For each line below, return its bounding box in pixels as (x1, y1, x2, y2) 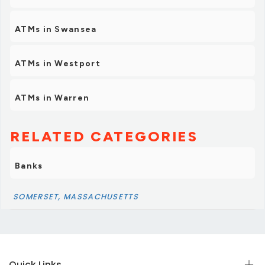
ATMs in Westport (15, 58, 101, 69)
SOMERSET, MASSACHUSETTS (13, 190, 138, 202)
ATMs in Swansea (15, 24, 97, 34)
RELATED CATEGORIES (10, 127, 198, 145)
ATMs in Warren (15, 92, 90, 103)
